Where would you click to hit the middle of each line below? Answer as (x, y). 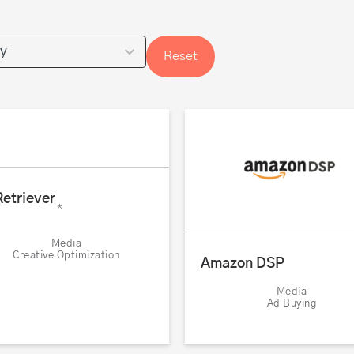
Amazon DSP (243, 264)
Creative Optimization (66, 256)
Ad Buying (292, 304)
